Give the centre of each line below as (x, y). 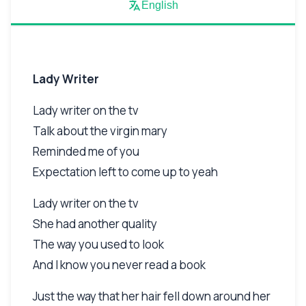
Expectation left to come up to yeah (125, 171)
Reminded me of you (86, 151)
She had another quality (95, 223)
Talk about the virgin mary (100, 130)
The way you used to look (98, 244)
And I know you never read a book (119, 264)
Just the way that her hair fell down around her (152, 296)
